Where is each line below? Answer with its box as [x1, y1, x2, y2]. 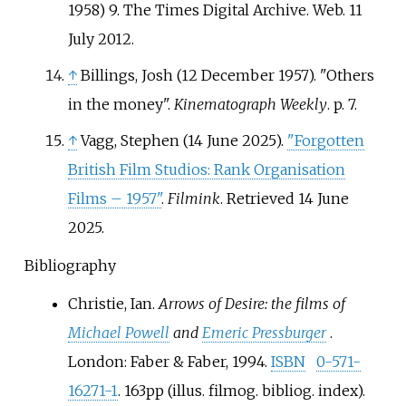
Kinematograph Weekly [173, 94, 327, 113]
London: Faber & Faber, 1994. [67, 352, 271, 371]
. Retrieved [219, 188, 298, 208]
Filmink [167, 188, 220, 208]
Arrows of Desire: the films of [158, 294, 345, 313]
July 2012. [67, 29, 134, 48]
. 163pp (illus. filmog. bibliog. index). [117, 381, 365, 400]
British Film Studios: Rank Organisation [67, 159, 345, 179]
